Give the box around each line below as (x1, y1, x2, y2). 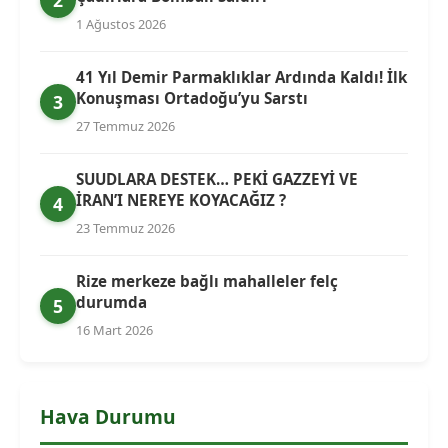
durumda (76, 291, 147, 312)
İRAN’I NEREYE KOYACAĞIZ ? (76, 189, 286, 210)
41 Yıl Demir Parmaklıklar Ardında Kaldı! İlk (76, 66, 407, 87)
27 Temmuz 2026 (76, 116, 175, 135)
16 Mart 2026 (76, 320, 153, 339)
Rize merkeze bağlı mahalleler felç (76, 270, 338, 291)
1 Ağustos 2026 (76, 14, 166, 33)
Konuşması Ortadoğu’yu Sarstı (76, 87, 308, 108)
